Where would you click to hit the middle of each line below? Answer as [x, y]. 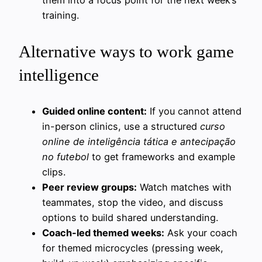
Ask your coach [201, 233]
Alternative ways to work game [126, 52]
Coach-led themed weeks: [103, 233]
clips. [54, 172]
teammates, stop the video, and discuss [133, 203]
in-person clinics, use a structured [121, 127]
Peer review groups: [89, 187]
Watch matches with [184, 187]
